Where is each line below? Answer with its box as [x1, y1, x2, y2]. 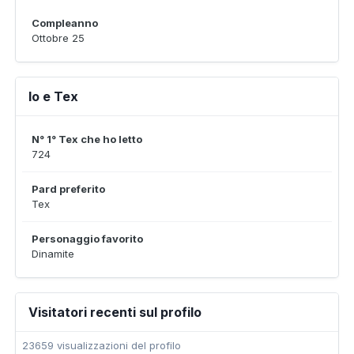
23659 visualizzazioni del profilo [22, 339, 181, 352]
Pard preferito [32, 183, 105, 195]
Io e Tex [28, 88, 78, 104]
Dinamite [32, 247, 74, 260]
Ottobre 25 [32, 32, 85, 44]
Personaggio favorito [32, 232, 143, 245]
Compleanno [32, 17, 98, 29]
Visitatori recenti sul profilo [28, 304, 201, 320]
